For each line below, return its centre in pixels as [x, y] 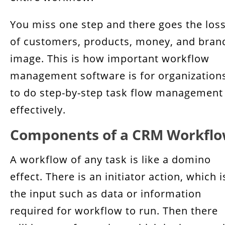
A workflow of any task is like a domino [110, 159]
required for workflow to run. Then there [114, 211]
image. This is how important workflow [110, 59]
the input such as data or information [106, 194]
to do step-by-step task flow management [117, 93]
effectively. [38, 110]
